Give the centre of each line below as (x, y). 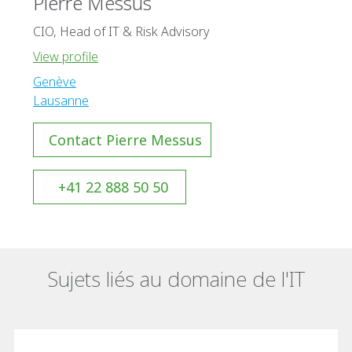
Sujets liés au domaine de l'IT (176, 279)
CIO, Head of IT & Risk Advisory (121, 31)
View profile (66, 56)
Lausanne (61, 100)
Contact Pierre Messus (125, 139)
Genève (55, 81)
